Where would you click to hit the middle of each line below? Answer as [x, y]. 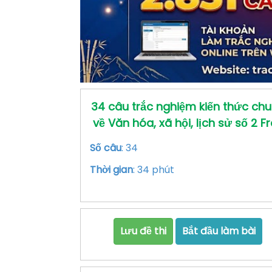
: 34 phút [154, 170]
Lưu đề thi [143, 231]
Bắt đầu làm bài [219, 231]
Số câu [106, 148]
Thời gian [111, 170]
